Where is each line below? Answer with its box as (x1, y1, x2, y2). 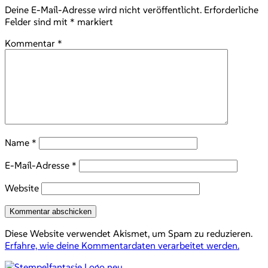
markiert (75, 15, 113, 28)
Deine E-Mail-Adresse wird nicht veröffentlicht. (5, 3, 202, 16)
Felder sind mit (5, 15, 70, 28)
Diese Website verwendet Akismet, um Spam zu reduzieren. (5, 227, 252, 239)
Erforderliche (204, 3, 258, 16)
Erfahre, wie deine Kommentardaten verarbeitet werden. (5, 239, 239, 251)
